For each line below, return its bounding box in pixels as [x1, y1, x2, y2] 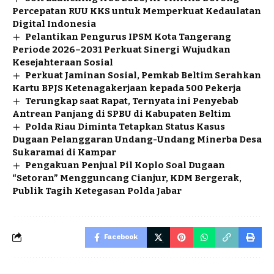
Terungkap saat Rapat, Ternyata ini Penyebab [25, 95, 239, 106]
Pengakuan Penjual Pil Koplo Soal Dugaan [25, 159, 226, 171]
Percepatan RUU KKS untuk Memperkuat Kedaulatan [12, 5, 261, 17]
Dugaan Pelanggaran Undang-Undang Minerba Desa [12, 133, 262, 145]
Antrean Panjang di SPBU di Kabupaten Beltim [12, 108, 234, 119]
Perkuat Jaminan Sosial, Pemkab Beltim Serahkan [25, 69, 262, 81]
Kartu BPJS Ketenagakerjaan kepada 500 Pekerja [12, 82, 241, 94]
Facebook [104, 232, 138, 241]
